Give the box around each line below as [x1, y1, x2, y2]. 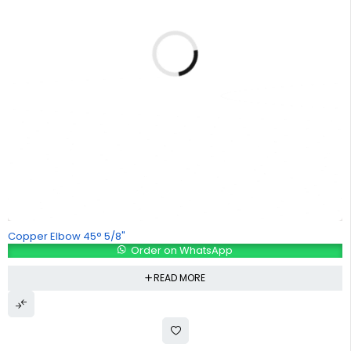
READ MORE [154, 270, 205, 284]
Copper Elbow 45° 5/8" [8, 228, 125, 244]
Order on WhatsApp [128, 242, 233, 258]
